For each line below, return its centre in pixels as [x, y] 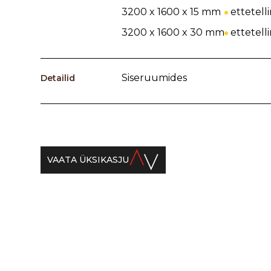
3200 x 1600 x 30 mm [173, 32]
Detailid [58, 78]
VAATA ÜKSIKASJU [88, 160]
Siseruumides [154, 77]
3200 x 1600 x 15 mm [171, 11]
